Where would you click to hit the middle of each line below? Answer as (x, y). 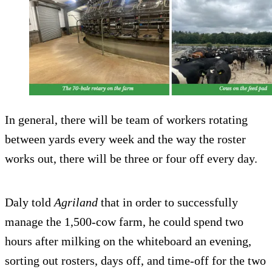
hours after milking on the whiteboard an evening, (128, 241)
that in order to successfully (168, 202)
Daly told (29, 202)
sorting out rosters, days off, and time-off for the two (135, 261)
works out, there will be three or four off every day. (131, 159)
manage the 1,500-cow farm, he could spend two (124, 222)
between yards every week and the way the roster (125, 139)
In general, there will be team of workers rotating (126, 120)
